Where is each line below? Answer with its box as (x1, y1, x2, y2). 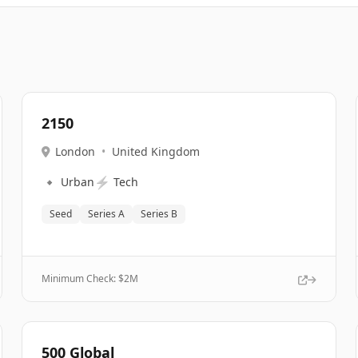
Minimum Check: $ (41, 272, 124, 285)
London (54, 144, 95, 159)
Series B (140, 207, 177, 221)
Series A (87, 207, 125, 221)
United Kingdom (111, 144, 200, 159)
